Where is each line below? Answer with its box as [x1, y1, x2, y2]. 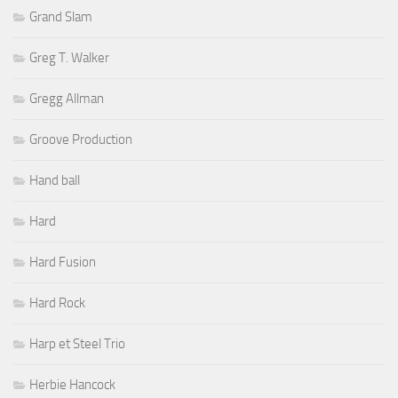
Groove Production [29, 131, 132, 148]
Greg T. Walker [29, 50, 109, 67]
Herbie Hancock [29, 377, 115, 394]
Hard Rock [29, 295, 85, 312]
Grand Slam [29, 9, 92, 26]
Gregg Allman [29, 91, 104, 107]
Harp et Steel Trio [29, 336, 125, 353]
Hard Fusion [29, 254, 96, 271]
